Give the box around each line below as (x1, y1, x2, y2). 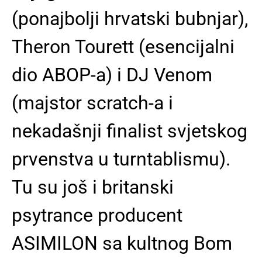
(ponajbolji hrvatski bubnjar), (12, 7, 248, 30)
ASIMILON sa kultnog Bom (12, 232, 232, 254)
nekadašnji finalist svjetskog (12, 119, 247, 142)
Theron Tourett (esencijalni (12, 35, 235, 58)
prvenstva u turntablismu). (12, 147, 230, 170)
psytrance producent (12, 204, 182, 226)
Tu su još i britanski (12, 175, 174, 198)
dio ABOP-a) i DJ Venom (12, 63, 212, 86)
